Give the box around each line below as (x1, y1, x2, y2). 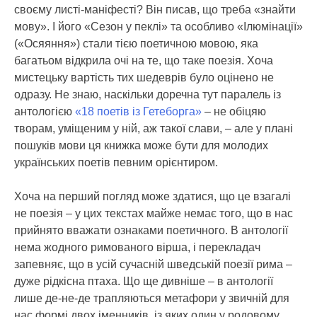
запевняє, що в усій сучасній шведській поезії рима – (14, 258, 292, 270)
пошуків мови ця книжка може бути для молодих (14, 139, 268, 151)
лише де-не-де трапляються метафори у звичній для (14, 292, 289, 304)
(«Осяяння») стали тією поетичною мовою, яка (14, 37, 258, 50)
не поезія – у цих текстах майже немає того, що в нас (14, 207, 293, 219)
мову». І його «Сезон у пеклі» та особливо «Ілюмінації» (14, 20, 303, 33)
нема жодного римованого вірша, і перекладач (14, 241, 260, 253)
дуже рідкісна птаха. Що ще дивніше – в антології (14, 275, 273, 287)
